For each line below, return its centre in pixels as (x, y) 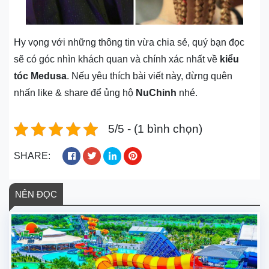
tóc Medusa (40, 76)
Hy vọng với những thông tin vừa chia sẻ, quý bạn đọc (129, 43)
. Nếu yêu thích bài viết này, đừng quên (150, 76)
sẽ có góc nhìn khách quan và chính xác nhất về (117, 59)
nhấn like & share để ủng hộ (75, 93)
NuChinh (156, 93)
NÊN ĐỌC (36, 195)
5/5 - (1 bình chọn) (155, 129)
